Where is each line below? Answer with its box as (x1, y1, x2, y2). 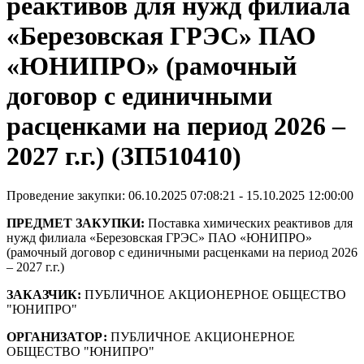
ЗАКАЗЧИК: (6, 288, 81, 302)
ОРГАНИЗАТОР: (6, 330, 107, 344)
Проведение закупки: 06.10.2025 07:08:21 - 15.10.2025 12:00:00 (6, 188, 353, 203)
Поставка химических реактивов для (145, 216, 353, 231)
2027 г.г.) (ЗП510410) (6, 141, 241, 171)
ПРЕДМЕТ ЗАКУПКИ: (6, 216, 145, 231)
